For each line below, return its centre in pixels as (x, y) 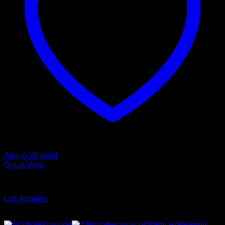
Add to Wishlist (31, 155)
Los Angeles (26, 199)
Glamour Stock (30, 182)
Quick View (24, 164)
